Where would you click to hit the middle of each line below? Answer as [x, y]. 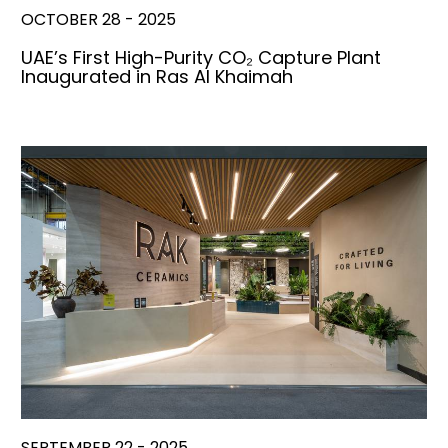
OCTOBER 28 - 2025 [98, 20]
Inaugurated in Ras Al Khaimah [157, 77]
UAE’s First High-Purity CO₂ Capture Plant [201, 58]
